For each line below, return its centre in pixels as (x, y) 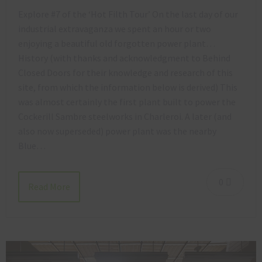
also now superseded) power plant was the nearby (117, 131)
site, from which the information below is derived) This (128, 87)
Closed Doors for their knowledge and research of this (125, 73)
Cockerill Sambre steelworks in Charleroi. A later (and (125, 117)
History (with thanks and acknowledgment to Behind (124, 58)
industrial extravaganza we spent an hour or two (115, 29)
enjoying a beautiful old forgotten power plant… (117, 44)
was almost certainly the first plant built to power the (127, 102)
